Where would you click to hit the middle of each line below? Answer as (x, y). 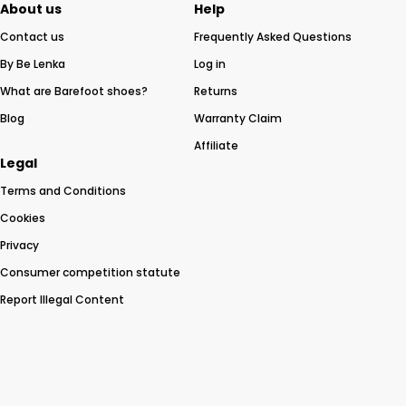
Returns (215, 91)
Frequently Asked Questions (272, 37)
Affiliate (216, 145)
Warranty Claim (237, 118)
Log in (209, 64)
